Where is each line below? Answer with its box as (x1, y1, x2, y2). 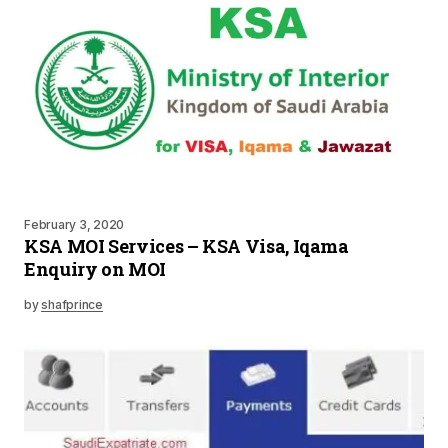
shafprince (41, 297, 103, 312)
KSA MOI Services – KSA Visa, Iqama (24, 234, 349, 258)
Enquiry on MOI (24, 257, 166, 281)
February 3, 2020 (24, 217, 125, 232)
